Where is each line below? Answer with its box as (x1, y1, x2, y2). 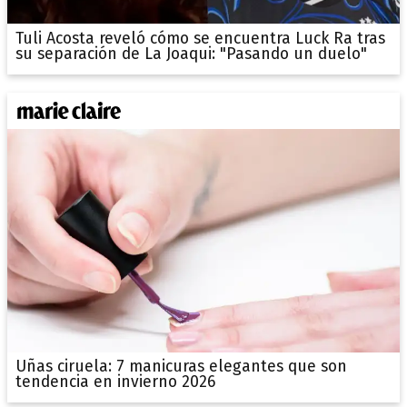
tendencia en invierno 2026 (15, 372, 215, 392)
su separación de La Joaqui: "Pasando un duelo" (15, 44, 367, 64)
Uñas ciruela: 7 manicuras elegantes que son (15, 357, 347, 377)
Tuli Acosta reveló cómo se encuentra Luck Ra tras (15, 28, 385, 48)
